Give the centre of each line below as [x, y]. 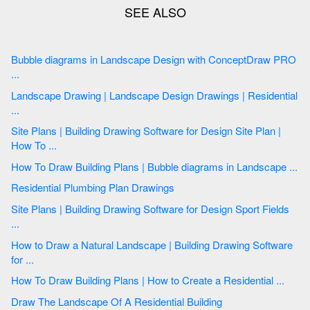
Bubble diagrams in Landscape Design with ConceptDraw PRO [56, 59]
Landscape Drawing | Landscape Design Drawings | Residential [57, 95]
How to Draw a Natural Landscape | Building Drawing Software [28, 244]
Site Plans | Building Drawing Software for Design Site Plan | [38, 131]
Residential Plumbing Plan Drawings [154, 188]
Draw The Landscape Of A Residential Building [180, 301]
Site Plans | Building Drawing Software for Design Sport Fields [38, 208]
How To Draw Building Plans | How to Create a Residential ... [282, 280]
